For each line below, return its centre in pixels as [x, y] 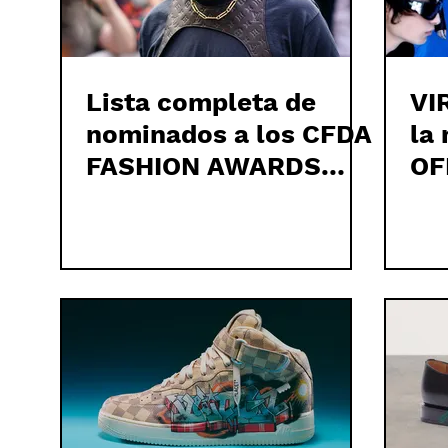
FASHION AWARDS [203, 166]
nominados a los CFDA [229, 134]
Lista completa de [201, 102]
